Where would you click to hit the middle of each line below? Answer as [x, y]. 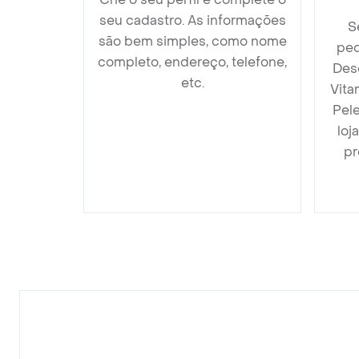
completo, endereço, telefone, [192, 62]
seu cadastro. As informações [192, 20]
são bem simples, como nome [192, 41]
